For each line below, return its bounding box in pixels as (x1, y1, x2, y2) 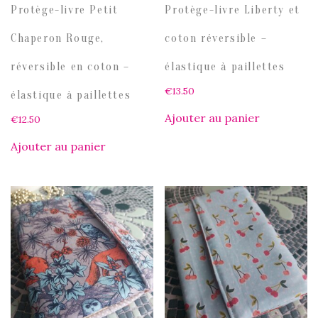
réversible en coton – (11, 60, 130, 74)
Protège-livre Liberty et (165, 4, 300, 17)
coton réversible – (165, 32, 268, 45)
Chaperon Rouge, (11, 32, 104, 45)
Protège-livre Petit (11, 4, 119, 17)
